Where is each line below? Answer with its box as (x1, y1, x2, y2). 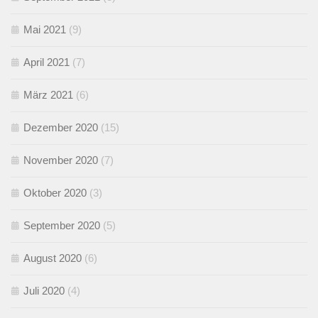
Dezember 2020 (23, 121, 98, 133)
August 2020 (23, 251, 82, 264)
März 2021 (23, 88, 73, 101)
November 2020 (23, 153, 98, 166)
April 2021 (23, 55, 70, 68)
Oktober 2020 (23, 186, 87, 199)
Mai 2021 (23, 23, 66, 35)
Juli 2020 (23, 284, 65, 297)
